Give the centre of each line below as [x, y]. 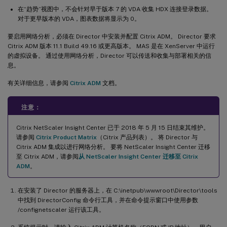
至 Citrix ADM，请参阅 [47, 156]
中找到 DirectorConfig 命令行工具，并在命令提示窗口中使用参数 [108, 200]
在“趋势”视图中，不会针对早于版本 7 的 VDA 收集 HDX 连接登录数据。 [115, 9]
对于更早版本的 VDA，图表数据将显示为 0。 [79, 18]
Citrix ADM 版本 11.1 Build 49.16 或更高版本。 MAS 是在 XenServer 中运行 [111, 46]
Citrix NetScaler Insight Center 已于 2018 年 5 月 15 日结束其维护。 [113, 127]
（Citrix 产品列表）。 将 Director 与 [147, 137]
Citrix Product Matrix [66, 137]
